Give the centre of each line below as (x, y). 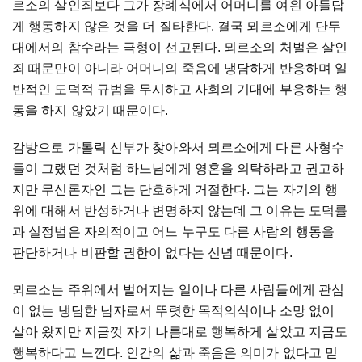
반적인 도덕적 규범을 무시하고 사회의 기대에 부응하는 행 (180, 89)
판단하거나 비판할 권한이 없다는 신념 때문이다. (152, 253)
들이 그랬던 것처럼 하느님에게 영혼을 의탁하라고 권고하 (178, 168)
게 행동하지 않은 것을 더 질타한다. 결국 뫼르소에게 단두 (177, 26)
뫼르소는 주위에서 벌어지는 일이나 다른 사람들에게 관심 (179, 290)
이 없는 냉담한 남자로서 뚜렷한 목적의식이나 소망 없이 (174, 311)
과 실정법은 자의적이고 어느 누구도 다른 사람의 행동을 (174, 232)
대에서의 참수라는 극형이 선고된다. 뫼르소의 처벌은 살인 (180, 47)
